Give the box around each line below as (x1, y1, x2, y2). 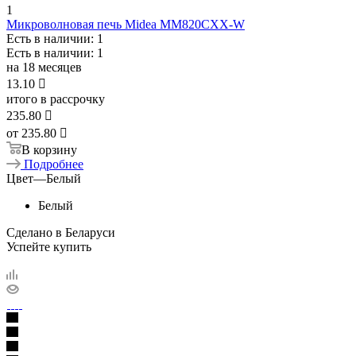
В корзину (21, 142, 77, 157)
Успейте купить (6, 239, 91, 253)
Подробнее (24, 157, 83, 171)
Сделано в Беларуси (6, 225, 115, 239)
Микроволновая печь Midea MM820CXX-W (6, 17, 245, 31)
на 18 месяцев (6, 60, 82, 74)
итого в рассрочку (6, 91, 105, 106)
